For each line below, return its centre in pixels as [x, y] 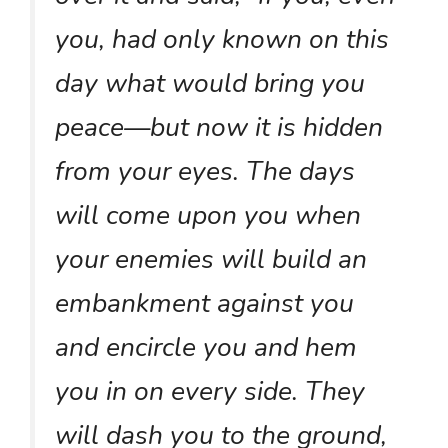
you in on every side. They [210, 390]
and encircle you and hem [206, 346]
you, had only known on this [222, 38]
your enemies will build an [211, 258]
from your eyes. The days [205, 170]
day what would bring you [210, 82]
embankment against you [204, 302]
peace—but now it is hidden [219, 126]
